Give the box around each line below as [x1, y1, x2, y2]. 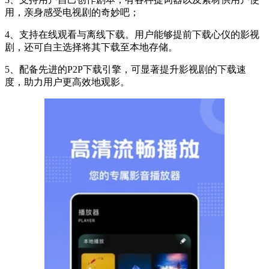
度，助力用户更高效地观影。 [5, 77, 130, 88]
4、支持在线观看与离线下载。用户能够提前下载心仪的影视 [5, 29, 259, 40]
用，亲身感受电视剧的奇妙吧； [5, 7, 139, 18]
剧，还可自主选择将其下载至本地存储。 [5, 42, 178, 53]
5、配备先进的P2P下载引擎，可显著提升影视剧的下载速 [5, 64, 246, 75]
